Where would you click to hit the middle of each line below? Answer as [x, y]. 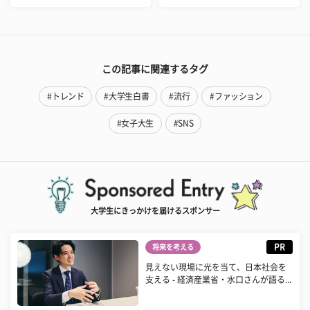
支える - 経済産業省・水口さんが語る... [219, 279]
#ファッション [236, 96]
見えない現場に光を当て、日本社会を [216, 267]
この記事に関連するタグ [155, 69]
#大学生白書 [127, 96]
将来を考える [173, 247]
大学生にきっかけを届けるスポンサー [155, 210]
